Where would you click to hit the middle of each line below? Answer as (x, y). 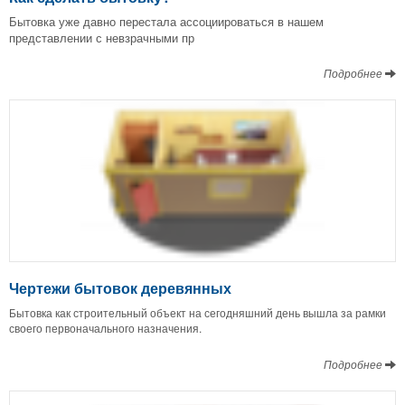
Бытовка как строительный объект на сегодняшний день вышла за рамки (198, 312)
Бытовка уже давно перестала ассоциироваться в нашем (166, 21)
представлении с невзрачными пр (102, 37)
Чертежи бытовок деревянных (120, 287)
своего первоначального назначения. (105, 327)
